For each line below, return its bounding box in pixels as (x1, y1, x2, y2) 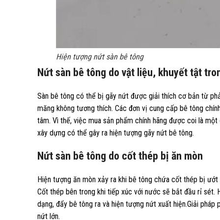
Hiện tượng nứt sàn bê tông (56, 52, 144, 61)
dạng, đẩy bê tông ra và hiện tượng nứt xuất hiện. (37, 199, 187, 209)
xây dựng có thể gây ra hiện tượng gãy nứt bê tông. (37, 128, 194, 137)
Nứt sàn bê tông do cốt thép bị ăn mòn (37, 150, 203, 162)
